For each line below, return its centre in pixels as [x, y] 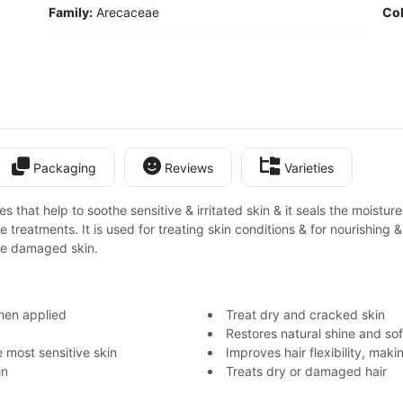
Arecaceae [128, 12]
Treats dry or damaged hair [306, 371]
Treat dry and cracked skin [305, 314]
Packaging [63, 168]
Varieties [307, 168]
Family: [71, 12]
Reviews [187, 168]
